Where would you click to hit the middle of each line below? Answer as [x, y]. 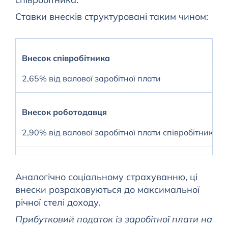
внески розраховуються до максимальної [107, 190]
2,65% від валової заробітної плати [91, 79]
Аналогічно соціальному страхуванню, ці [106, 177]
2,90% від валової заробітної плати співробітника [120, 133]
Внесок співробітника [66, 58]
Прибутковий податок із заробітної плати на [113, 219]
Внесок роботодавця [64, 112]
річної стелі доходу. [58, 203]
